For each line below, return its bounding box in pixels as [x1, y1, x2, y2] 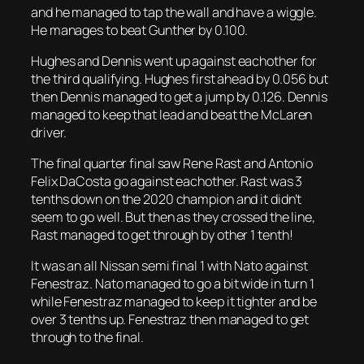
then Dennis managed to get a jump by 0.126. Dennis [31, 87, 327, 106]
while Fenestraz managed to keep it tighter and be [31, 292, 318, 311]
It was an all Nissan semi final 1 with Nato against [31, 257, 308, 275]
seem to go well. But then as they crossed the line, [31, 208, 315, 227]
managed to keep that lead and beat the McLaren [31, 105, 313, 123]
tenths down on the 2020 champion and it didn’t [31, 190, 302, 209]
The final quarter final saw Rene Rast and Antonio [31, 154, 314, 173]
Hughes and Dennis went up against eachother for [31, 51, 318, 70]
